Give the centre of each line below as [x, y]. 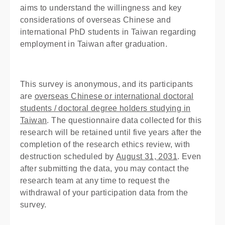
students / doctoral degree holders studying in [105, 108]
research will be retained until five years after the [111, 132]
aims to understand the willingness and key [101, 8]
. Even [189, 156]
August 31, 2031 [147, 156]
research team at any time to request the [95, 181]
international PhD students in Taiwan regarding [108, 32]
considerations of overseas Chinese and [96, 20]
